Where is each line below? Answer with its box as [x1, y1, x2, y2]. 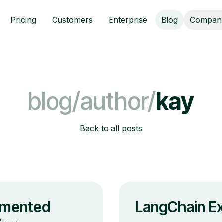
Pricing [10, 15, 36, 25]
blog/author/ [28, 86, 156, 115]
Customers [52, 15, 93, 25]
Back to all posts [80, 123, 142, 133]
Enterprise [108, 15, 147, 25]
